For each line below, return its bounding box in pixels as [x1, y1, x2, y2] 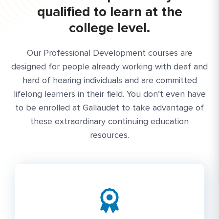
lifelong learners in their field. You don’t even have [13, 88, 206, 100]
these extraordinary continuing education [30, 116, 189, 127]
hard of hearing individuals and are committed [22, 75, 197, 86]
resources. [90, 130, 129, 141]
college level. [69, 20, 150, 37]
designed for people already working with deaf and [11, 61, 208, 72]
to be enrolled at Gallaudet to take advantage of [15, 102, 204, 113]
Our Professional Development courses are [26, 47, 193, 59]
